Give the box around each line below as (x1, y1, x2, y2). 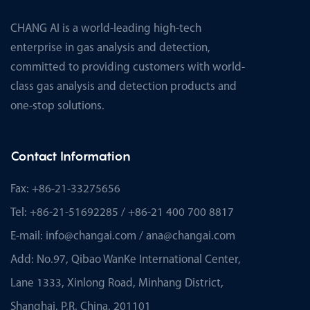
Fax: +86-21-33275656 (10, 183, 120, 195)
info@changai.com (46, 230, 136, 242)
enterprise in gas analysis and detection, (10, 42, 210, 54)
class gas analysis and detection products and (10, 80, 237, 93)
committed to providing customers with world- (10, 61, 245, 73)
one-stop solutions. (10, 100, 104, 112)
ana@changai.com (146, 230, 244, 242)
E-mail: (10, 230, 46, 242)
